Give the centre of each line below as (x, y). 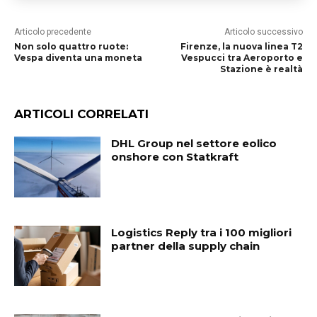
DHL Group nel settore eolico (194, 143)
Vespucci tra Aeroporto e (242, 58)
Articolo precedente (53, 32)
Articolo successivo (263, 32)
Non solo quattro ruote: (71, 46)
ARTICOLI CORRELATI (81, 114)
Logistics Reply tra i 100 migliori (202, 232)
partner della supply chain (186, 246)
